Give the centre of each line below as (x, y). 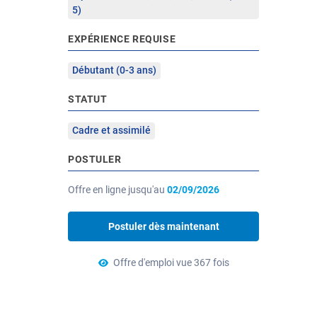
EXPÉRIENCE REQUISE (122, 39)
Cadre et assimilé (111, 130)
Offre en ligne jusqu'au (117, 190)
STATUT (88, 99)
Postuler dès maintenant (163, 226)
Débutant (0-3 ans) (114, 70)
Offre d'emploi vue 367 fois (171, 263)
